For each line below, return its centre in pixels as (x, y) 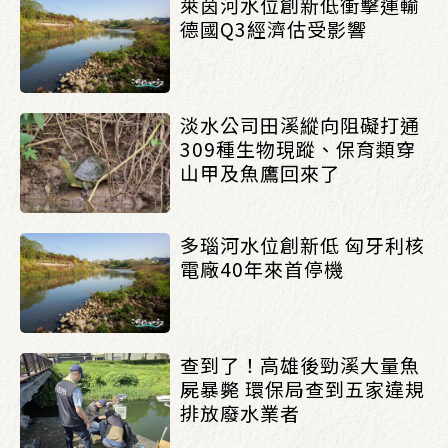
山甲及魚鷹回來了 (260, 172)
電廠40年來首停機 (262, 268)
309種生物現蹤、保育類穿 (298, 148)
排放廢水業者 (240, 412)
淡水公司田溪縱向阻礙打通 (300, 124)
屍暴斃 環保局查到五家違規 (302, 388)
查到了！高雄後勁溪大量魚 (300, 364)
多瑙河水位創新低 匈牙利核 (302, 244)
